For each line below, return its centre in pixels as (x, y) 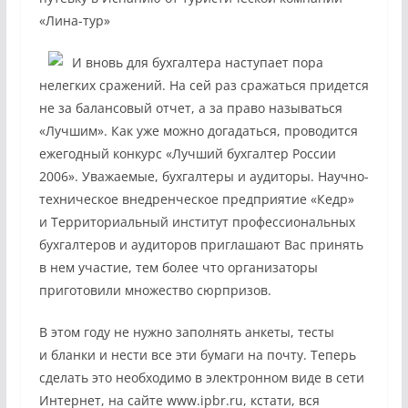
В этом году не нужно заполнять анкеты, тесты (186, 332)
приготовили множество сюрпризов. (155, 290)
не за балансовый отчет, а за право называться (190, 108)
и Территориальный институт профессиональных (197, 222)
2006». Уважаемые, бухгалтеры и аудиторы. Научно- (204, 176)
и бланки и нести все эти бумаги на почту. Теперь (197, 355)
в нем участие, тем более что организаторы (178, 267)
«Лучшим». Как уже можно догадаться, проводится (198, 131)
